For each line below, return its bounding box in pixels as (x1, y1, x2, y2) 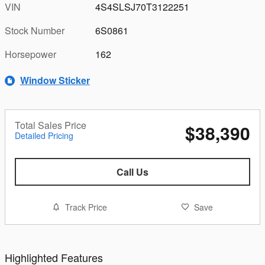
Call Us (117, 164, 148, 179)
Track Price (64, 201, 107, 213)
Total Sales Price (15, 118, 86, 132)
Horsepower (5, 47, 56, 61)
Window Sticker (20, 73, 90, 87)
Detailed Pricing (15, 129, 73, 141)
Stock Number (5, 23, 64, 37)
